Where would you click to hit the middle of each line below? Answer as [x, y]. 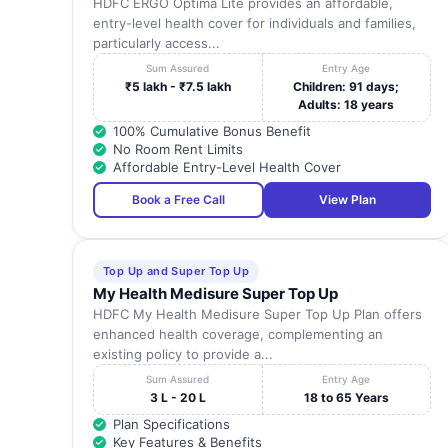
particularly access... [156, 43]
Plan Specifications [171, 424]
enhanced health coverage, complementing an [238, 334]
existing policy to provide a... [183, 354]
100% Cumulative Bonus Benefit [212, 131]
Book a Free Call [178, 200]
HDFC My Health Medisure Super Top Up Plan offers [257, 314]
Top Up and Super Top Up [176, 271]
